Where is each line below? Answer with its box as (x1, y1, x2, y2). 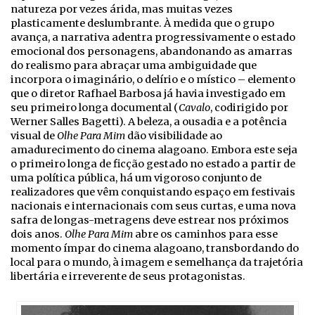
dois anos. (11, 228, 65, 241)
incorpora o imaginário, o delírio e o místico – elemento (11, 73, 295, 86)
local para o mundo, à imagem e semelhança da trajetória (11, 256, 303, 269)
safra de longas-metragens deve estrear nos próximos (11, 214, 289, 227)
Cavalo (179, 101, 210, 115)
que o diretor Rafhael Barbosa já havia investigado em (11, 87, 285, 101)
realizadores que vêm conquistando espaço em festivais (11, 186, 295, 199)
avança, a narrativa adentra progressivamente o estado (11, 31, 295, 44)
